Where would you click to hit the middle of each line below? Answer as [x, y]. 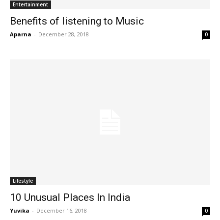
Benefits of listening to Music [77, 21]
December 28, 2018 [64, 34]
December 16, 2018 [62, 210]
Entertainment [30, 5]
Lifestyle [23, 180]
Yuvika [20, 210]
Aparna [21, 34]
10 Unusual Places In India [70, 197]
